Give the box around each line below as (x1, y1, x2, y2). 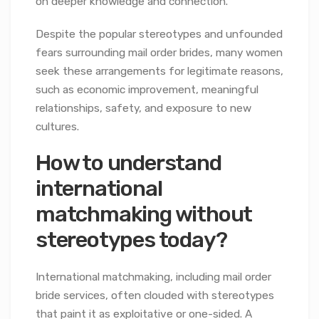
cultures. (36, 120, 79, 133)
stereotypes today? (36, 226, 227, 253)
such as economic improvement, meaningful (36, 83, 258, 96)
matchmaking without (36, 201, 253, 228)
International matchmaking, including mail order (36, 270, 271, 283)
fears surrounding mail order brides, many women (36, 46, 283, 59)
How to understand (36, 150, 221, 177)
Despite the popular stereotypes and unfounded (36, 27, 283, 41)
